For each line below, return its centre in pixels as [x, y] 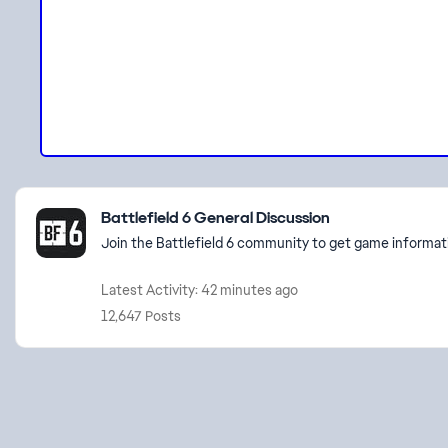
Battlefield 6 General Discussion [215, 217]
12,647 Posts [141, 316]
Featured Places [87, 199]
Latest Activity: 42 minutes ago [199, 290]
